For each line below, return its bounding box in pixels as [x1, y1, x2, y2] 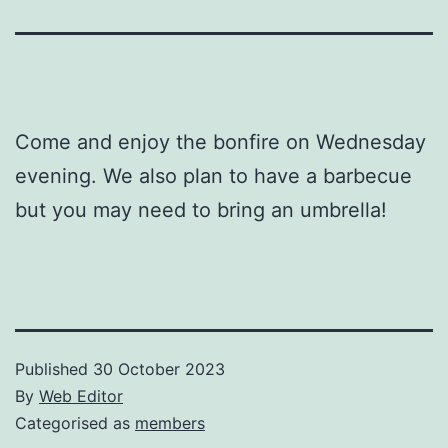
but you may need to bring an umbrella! [15, 197, 387, 222]
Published [15, 358, 93, 379]
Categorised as [15, 412, 135, 433]
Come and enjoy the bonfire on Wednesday [15, 129, 426, 154]
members [135, 412, 205, 433]
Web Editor [39, 385, 123, 406]
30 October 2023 [93, 358, 225, 379]
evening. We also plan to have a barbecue [15, 163, 412, 188]
